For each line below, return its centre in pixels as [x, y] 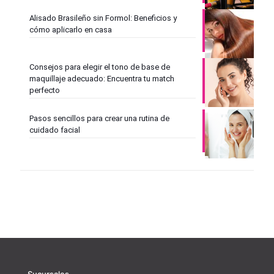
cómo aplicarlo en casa [71, 30]
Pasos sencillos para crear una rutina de [99, 119]
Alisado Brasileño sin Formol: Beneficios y [103, 18]
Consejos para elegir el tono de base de [100, 67]
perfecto [45, 91]
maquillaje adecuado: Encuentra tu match [102, 79]
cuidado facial [55, 130]
